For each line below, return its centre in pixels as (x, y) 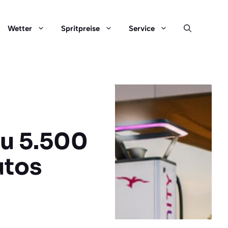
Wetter (20, 28)
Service (142, 28)
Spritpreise (80, 28)
